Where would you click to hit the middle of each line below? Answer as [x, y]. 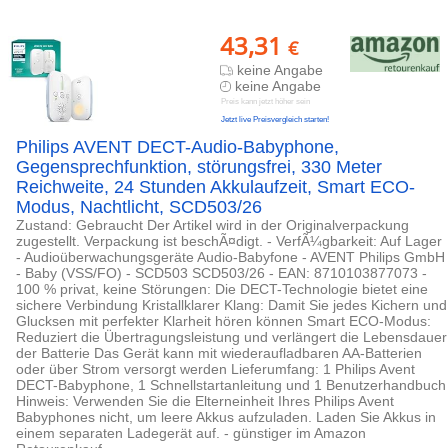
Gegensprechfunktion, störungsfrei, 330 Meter [199, 167]
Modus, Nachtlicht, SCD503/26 [139, 207]
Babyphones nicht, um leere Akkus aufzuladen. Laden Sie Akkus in [226, 417]
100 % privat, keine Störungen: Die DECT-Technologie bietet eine [222, 289]
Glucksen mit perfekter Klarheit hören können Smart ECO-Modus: [223, 321]
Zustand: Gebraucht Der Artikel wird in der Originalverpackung [212, 225]
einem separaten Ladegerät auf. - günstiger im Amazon [191, 433]
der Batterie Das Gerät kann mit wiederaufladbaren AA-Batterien [219, 353]
